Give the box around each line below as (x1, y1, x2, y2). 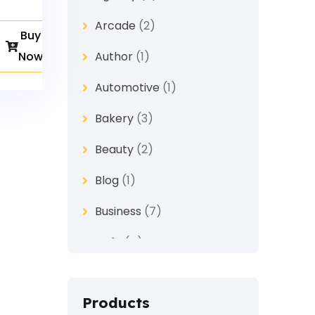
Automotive (95, 79, 160, 96)
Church (95, 265, 136, 281)
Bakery (95, 110, 134, 127)
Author (95, 49, 133, 65)
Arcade (95, 18, 136, 34)
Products (82, 293, 150, 311)
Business (95, 203, 141, 219)
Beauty (95, 141, 134, 157)
